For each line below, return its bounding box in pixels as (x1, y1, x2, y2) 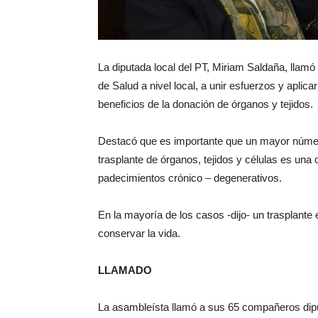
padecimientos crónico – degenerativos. (98, 172, 282, 184)
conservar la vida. (98, 227, 180, 239)
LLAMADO (98, 264, 152, 276)
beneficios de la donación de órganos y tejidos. (98, 98, 313, 110)
